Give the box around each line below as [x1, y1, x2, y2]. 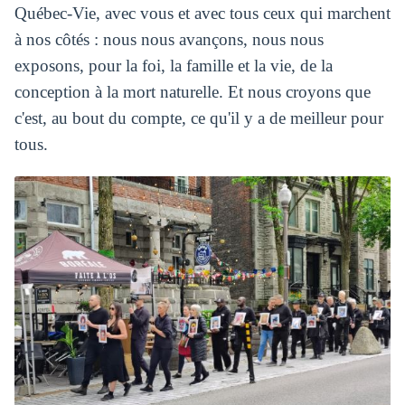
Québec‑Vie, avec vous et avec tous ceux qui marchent [14, 3, 391, 23]
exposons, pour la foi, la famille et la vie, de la [14, 55, 333, 75]
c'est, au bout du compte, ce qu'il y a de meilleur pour [14, 108, 383, 127]
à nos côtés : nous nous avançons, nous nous [14, 29, 324, 49]
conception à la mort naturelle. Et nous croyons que [14, 81, 371, 101]
